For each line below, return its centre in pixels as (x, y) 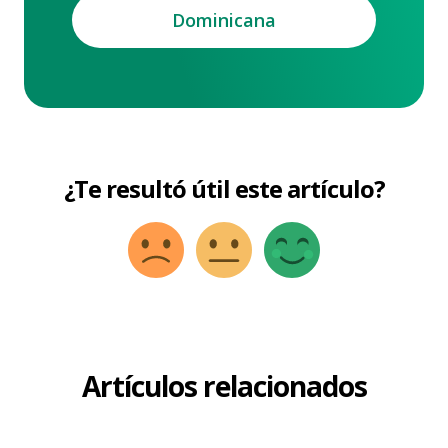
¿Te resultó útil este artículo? (224, 188)
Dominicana (224, 19)
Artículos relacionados (224, 386)
